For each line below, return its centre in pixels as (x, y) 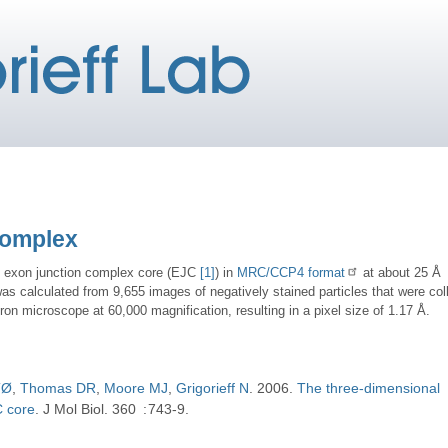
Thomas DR (58, 388)
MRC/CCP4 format (291, 272)
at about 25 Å (400, 272)
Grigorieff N (213, 388)
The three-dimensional (369, 388)
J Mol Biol (74, 409)
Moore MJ (136, 388)
